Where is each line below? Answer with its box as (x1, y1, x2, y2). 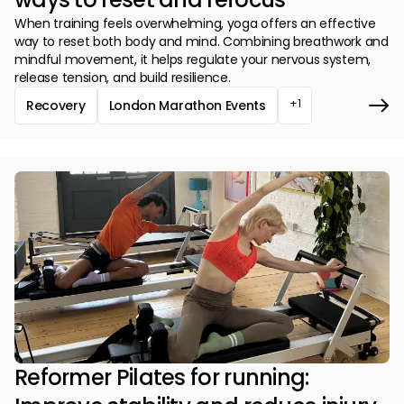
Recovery (26, 96, 86, 115)
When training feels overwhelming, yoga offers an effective (14, 14, 376, 32)
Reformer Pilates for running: (14, 363, 309, 393)
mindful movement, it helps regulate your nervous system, (14, 50, 371, 69)
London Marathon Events (108, 96, 266, 115)
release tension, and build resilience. (14, 68, 231, 87)
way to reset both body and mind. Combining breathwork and (14, 32, 389, 50)
